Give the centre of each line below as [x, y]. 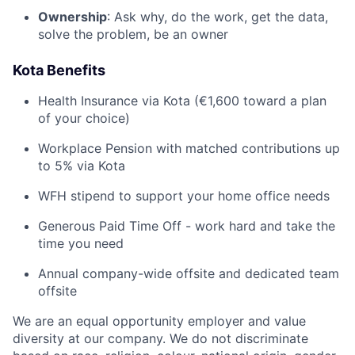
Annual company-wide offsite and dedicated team [189, 273]
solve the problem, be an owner [133, 34]
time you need [81, 243]
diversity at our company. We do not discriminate [160, 338]
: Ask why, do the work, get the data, [218, 16]
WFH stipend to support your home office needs [184, 195]
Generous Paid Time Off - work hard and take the [187, 225]
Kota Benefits [59, 70]
